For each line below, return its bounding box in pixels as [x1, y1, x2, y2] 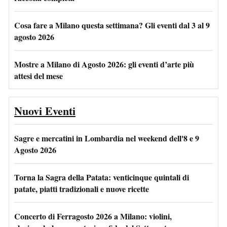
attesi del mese [14, 69, 63, 82]
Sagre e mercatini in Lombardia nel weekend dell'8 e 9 [14, 132, 199, 144]
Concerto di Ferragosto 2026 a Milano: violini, [14, 210, 172, 222]
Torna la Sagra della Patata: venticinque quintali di [14, 171, 189, 183]
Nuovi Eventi [14, 102, 75, 119]
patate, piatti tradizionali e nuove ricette [14, 182, 149, 195]
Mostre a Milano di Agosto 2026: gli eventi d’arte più [14, 58, 194, 70]
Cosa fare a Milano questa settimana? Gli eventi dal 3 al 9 [14, 19, 210, 31]
